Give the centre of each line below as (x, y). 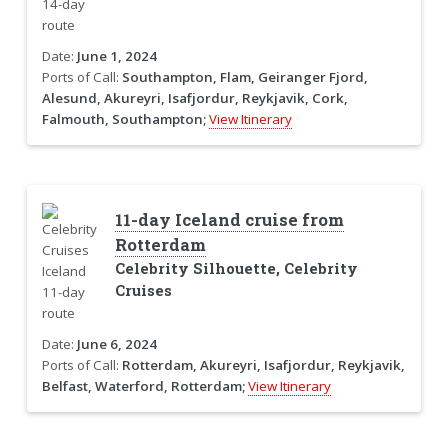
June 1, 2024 (116, 55)
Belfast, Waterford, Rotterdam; (143, 385)
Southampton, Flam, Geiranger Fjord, (244, 76)
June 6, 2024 (116, 343)
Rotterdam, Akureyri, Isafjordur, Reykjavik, (263, 364)
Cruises (143, 290)
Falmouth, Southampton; (123, 118)
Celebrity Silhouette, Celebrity (236, 268)
